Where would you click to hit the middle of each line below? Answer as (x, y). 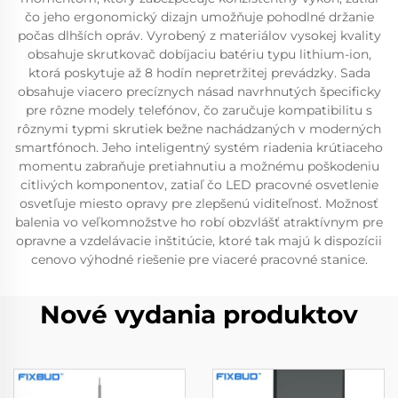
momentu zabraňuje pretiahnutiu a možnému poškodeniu (199, 166)
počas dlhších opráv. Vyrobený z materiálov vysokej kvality (199, 36)
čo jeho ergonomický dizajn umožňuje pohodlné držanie (199, 17)
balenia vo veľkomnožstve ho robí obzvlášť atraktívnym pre (199, 222)
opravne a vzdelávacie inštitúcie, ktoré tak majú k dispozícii (199, 241)
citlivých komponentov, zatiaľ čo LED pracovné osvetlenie (199, 185)
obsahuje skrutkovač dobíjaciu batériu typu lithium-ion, (199, 54)
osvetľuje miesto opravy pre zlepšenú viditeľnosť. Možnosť (199, 203)
